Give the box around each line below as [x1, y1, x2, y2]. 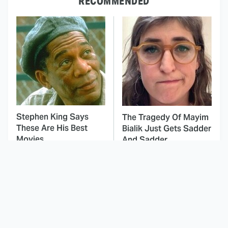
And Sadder [122, 134, 167, 146]
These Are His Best [16, 123, 88, 134]
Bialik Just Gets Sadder [122, 123, 211, 134]
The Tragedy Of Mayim [122, 112, 209, 123]
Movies [16, 134, 44, 145]
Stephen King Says [16, 111, 89, 123]
